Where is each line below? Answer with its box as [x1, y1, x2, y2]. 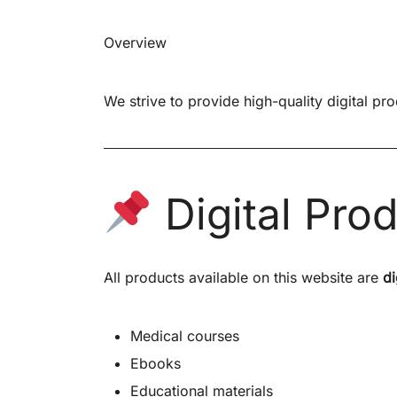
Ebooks [130, 354, 181, 372]
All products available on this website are [104, 268, 383, 286]
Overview [104, 33, 167, 51]
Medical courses [130, 326, 239, 345]
